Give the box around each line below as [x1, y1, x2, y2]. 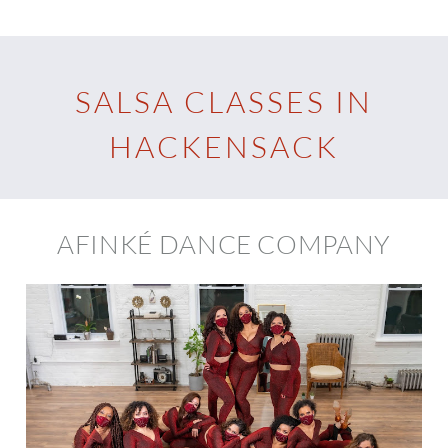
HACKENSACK [108, 127, 340, 165]
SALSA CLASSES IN [74, 82, 374, 120]
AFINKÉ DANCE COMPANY [57, 228, 391, 261]
